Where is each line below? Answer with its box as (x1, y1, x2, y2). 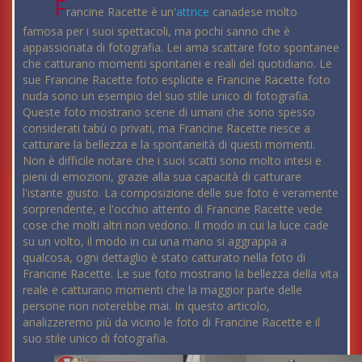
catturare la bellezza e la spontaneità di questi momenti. (23, 136, 315, 152)
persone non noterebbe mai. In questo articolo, (23, 297, 270, 314)
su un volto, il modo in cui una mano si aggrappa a (23, 233, 287, 249)
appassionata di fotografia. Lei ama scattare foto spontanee (23, 39, 339, 55)
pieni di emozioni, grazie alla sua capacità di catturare (23, 168, 301, 184)
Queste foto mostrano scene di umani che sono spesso (23, 103, 315, 120)
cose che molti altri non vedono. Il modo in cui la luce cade (23, 217, 329, 233)
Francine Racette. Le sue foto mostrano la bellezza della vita (23, 265, 339, 281)
